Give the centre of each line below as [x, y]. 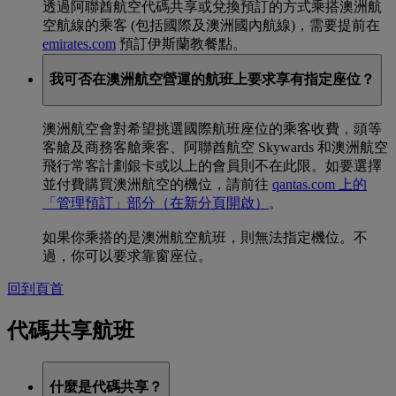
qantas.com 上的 [320, 184]
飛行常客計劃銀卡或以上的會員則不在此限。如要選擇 [212, 165]
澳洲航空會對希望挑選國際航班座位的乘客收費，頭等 [212, 128]
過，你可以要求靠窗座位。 [127, 255]
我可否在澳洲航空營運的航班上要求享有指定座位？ [212, 80]
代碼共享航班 [71, 330]
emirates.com [79, 44]
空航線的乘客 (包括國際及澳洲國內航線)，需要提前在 [211, 26]
